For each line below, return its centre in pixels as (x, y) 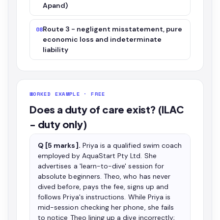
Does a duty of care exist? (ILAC (107, 109)
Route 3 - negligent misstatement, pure (113, 29)
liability (56, 50)
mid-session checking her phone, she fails (106, 207)
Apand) (55, 5)
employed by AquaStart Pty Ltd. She (97, 156)
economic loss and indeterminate (102, 39)
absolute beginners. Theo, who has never (104, 176)
